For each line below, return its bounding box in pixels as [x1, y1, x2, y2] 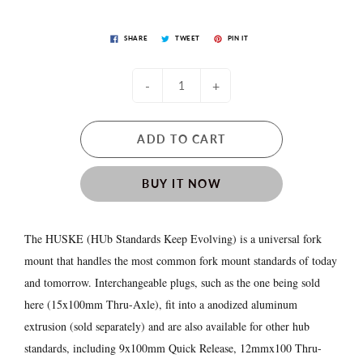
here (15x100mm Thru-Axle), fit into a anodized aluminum [24, 297, 297, 313]
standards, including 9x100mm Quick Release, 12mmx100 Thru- [24, 340, 322, 357]
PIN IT [227, 34, 249, 43]
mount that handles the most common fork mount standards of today [24, 253, 337, 269]
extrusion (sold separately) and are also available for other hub [24, 318, 310, 335]
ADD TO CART [137, 132, 226, 147]
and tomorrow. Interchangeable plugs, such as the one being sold [24, 275, 320, 291]
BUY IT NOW [142, 177, 221, 191]
